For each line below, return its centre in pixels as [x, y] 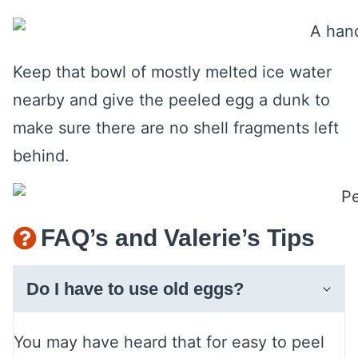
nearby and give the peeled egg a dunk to [171, 100]
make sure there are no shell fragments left [176, 128]
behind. [41, 156]
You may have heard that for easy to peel [169, 342]
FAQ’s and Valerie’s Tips [178, 238]
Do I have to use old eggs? [135, 289]
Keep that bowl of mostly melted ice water [172, 72]
